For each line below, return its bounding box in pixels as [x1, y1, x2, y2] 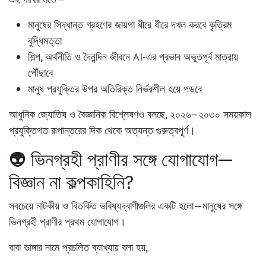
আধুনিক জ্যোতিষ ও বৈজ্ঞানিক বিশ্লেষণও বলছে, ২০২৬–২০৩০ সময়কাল [9, 107, 251, 122]
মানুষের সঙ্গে [202, 199, 242, 213]
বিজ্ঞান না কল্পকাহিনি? [9, 169, 134, 195]
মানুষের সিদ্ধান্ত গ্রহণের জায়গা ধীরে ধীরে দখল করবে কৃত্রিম [28, 18, 232, 32]
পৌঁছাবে [28, 66, 53, 80]
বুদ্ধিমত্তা [28, 34, 62, 48]
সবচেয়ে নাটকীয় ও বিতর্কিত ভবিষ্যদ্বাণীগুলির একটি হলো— [9, 199, 202, 213]
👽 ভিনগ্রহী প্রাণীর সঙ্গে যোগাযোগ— [9, 147, 233, 172]
